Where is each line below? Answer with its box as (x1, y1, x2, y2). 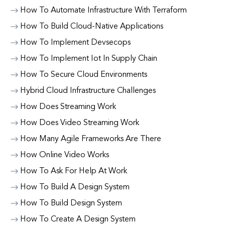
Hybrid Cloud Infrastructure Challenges (20, 87, 156, 95)
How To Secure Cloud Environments (20, 71, 147, 79)
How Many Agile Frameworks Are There (20, 135, 161, 143)
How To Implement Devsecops (20, 39, 131, 47)
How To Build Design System (20, 199, 122, 207)
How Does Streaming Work (20, 103, 116, 111)
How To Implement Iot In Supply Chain (20, 55, 157, 63)
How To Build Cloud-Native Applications (20, 23, 163, 31)
